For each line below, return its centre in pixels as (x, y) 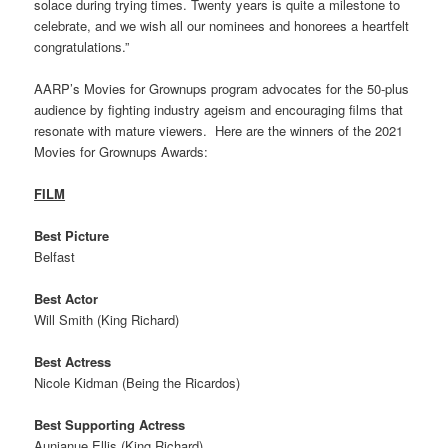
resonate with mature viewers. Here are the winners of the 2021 (219, 130)
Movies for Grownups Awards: (121, 151)
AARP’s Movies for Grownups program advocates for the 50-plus (222, 88)
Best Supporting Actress (110, 425)
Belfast (55, 257)
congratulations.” (82, 46)
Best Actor (66, 299)
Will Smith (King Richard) (107, 320)
